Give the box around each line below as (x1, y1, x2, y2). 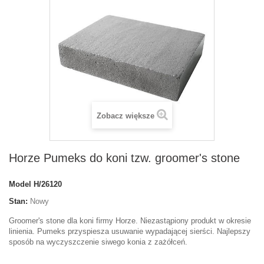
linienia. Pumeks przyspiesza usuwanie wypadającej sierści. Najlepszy (9, 227, 250, 236)
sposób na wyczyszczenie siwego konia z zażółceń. (9, 237, 187, 246)
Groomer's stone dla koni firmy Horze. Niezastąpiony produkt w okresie (9, 216, 251, 225)
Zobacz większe (96, 111, 154, 120)
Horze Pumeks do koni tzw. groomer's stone (9, 151, 240, 164)
